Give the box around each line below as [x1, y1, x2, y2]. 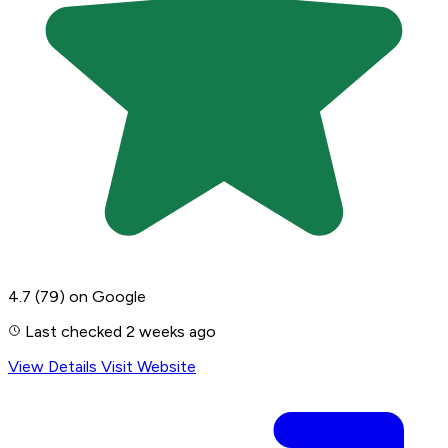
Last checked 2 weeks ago [21, 322, 216, 341]
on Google [69, 287, 146, 306]
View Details [8, 357, 101, 376]
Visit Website [101, 357, 196, 376]
